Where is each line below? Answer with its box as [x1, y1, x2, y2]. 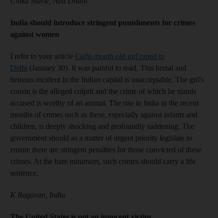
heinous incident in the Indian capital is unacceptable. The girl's [10, 75, 204, 84]
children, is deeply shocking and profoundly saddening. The [10, 122, 194, 130]
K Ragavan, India [10, 190, 65, 199]
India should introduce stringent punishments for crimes [10, 18, 195, 27]
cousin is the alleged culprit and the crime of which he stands [10, 87, 196, 95]
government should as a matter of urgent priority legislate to [10, 133, 192, 142]
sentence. [10, 168, 38, 177]
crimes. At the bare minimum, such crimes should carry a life [10, 157, 196, 165]
